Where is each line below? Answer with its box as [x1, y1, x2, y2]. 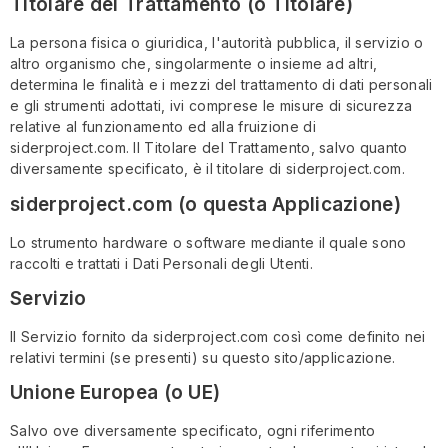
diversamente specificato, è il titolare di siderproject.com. [10, 160, 405, 178]
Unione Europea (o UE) [10, 381, 221, 405]
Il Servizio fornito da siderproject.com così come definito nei [10, 327, 426, 345]
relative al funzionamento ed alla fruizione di [10, 118, 316, 136]
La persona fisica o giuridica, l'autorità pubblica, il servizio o [10, 34, 424, 52]
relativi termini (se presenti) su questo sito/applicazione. [10, 348, 396, 366]
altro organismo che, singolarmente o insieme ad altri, [10, 55, 378, 73]
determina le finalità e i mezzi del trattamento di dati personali [10, 76, 433, 94]
